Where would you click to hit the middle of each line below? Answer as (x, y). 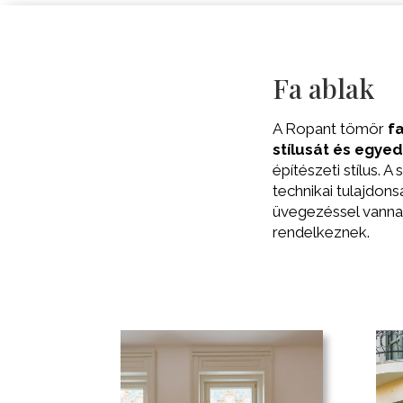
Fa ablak (323, 88)
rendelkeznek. (321, 232)
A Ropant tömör (328, 128)
